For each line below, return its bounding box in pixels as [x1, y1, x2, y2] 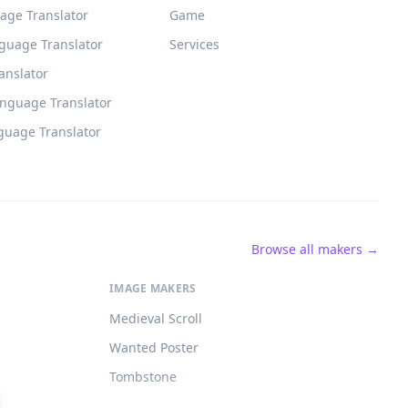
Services [168, 36, 219, 53]
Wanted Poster [109, 339, 199, 356]
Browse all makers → [251, 240, 379, 258]
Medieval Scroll [109, 310, 202, 327]
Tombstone [109, 368, 177, 385]
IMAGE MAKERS [109, 280, 197, 296]
